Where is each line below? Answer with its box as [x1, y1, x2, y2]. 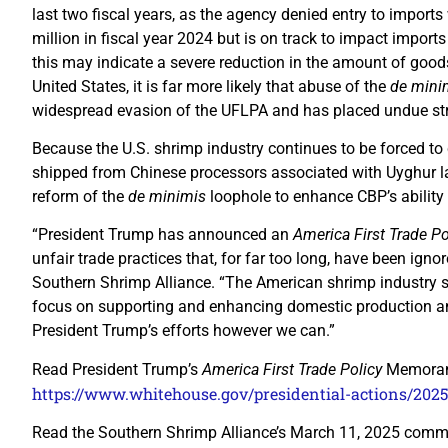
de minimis [128, 186, 210, 206]
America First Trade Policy [202, 359, 386, 379]
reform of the [32, 186, 128, 206]
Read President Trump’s [32, 359, 202, 379]
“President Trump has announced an [32, 225, 293, 245]
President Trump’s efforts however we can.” [32, 321, 335, 341]
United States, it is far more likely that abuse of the [32, 76, 390, 96]
